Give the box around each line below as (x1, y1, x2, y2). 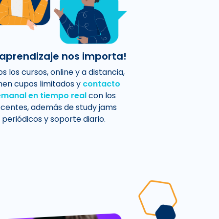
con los (87, 90, 116, 102)
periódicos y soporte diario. (2, 113, 106, 125)
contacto (83, 78, 121, 90)
